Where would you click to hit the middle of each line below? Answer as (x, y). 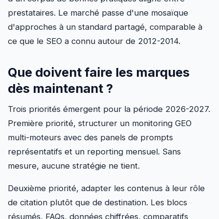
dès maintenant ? (60, 88)
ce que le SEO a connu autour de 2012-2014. (94, 41)
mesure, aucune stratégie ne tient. (74, 165)
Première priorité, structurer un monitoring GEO (100, 123)
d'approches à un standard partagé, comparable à (105, 27)
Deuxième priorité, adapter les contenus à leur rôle (106, 188)
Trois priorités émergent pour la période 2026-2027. (109, 109)
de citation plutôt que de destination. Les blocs (98, 203)
